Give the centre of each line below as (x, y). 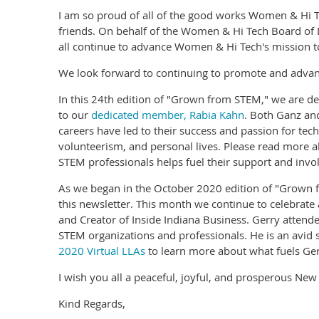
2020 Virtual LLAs (102, 251)
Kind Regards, (92, 303)
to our (75, 115)
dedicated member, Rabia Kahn (168, 115)
